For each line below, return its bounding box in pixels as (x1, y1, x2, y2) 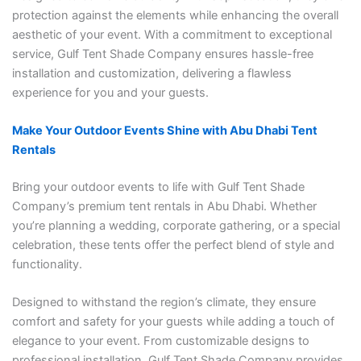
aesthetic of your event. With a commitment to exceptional (11, 27, 332, 42)
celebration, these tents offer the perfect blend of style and (11, 237, 334, 252)
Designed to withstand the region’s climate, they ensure (11, 295, 316, 310)
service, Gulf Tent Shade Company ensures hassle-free (11, 46, 313, 61)
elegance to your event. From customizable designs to (11, 334, 309, 349)
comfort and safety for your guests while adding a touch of (11, 314, 334, 330)
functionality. (11, 256, 82, 272)
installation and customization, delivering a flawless (11, 65, 292, 81)
